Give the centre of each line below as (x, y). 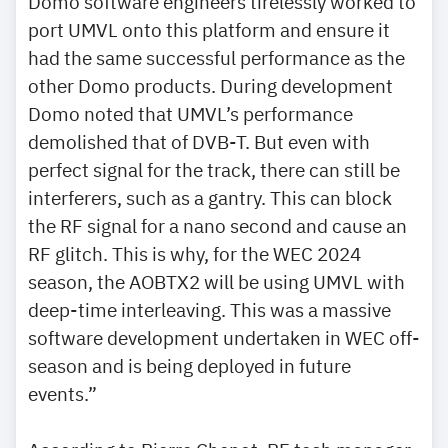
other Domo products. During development (210, 85)
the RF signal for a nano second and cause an (217, 225)
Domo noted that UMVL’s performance (190, 113)
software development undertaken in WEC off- (224, 337)
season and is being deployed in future (189, 365)
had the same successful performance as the (216, 57)
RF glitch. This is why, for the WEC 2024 (194, 253)
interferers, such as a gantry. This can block (210, 197)
